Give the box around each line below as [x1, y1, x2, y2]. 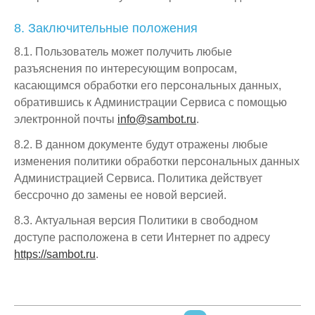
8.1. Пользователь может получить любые [14, 46, 232, 58]
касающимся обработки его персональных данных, [14, 79, 281, 91]
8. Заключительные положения [14, 21, 198, 35]
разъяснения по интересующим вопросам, [14, 63, 237, 75]
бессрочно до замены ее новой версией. [14, 189, 226, 201]
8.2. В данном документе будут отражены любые [14, 139, 268, 150]
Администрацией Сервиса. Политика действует [14, 172, 262, 184]
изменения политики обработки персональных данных [14, 155, 300, 167]
